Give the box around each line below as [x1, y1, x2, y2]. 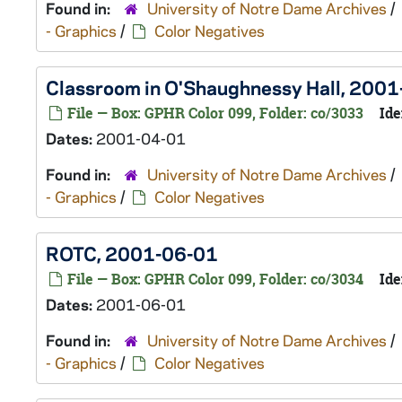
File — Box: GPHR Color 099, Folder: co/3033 [64, 103, 363, 123]
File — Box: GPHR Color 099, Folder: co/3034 [64, 269, 363, 289]
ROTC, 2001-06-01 [46, 240, 218, 266]
